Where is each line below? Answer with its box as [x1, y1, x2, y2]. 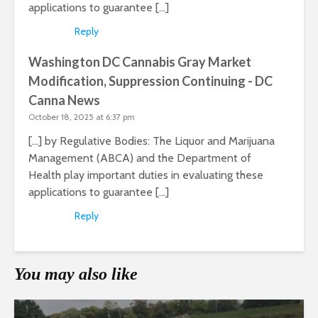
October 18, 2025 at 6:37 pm [28, 111, 135, 123]
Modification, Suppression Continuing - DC [28, 73, 273, 89]
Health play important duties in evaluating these [28, 168, 263, 182]
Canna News [28, 92, 100, 109]
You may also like [14, 265, 138, 284]
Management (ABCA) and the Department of [28, 151, 251, 165]
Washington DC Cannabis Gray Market [28, 54, 251, 70]
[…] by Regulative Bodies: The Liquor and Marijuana [28, 134, 275, 148]
